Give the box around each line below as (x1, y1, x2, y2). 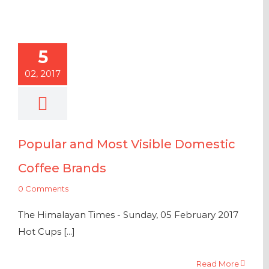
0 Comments (18, 184, 68, 193)
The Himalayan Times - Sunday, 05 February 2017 (18, 209, 238, 220)
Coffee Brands (18, 161, 106, 175)
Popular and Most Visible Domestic (18, 137, 235, 151)
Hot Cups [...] (18, 226, 75, 237)
